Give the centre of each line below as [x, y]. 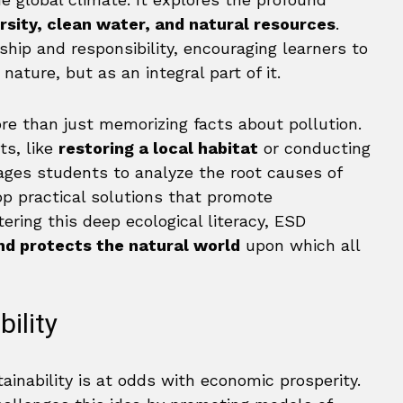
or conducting [314, 148]
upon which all [300, 245]
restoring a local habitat [158, 148]
